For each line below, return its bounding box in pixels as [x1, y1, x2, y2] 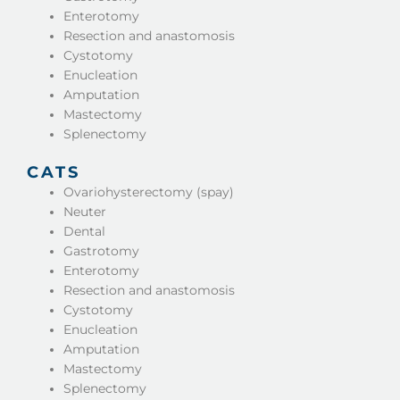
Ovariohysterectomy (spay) [63, 184, 235, 199]
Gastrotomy [63, 243, 140, 258]
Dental [63, 223, 106, 238]
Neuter [63, 204, 107, 219]
